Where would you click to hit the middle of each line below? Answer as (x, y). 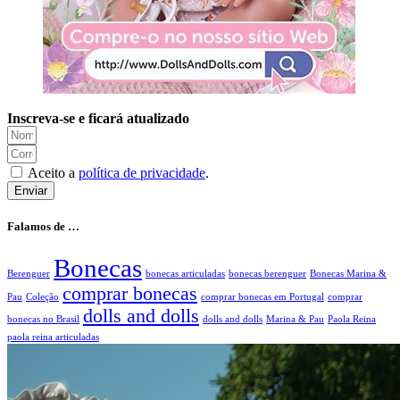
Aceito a (53, 172)
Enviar (31, 190)
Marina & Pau (295, 319)
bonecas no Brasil (43, 319)
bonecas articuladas (185, 273)
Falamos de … (43, 226)
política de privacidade (142, 172)
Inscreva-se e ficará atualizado (98, 118)
